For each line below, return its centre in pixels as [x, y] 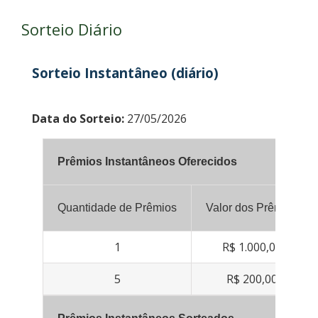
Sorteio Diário [72, 29]
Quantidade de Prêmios [117, 208]
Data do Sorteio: [78, 119]
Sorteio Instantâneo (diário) [125, 73]
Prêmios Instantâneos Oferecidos [147, 162]
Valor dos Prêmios [252, 208]
